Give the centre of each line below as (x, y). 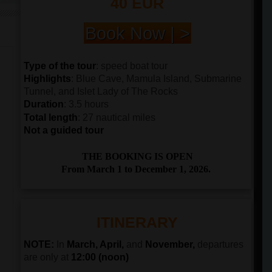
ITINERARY (137, 222)
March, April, (95, 244)
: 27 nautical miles (117, 117)
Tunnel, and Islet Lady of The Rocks (101, 91)
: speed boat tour (132, 66)
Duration (44, 104)
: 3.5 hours (86, 104)
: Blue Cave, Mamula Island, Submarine (156, 79)
